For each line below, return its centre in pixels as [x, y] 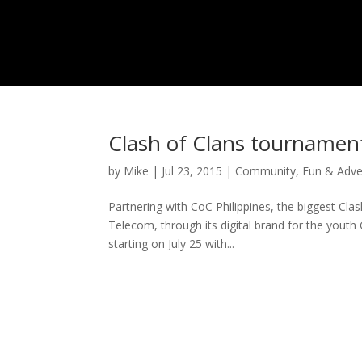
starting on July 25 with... [172, 244]
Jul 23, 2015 [192, 171]
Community [266, 171]
